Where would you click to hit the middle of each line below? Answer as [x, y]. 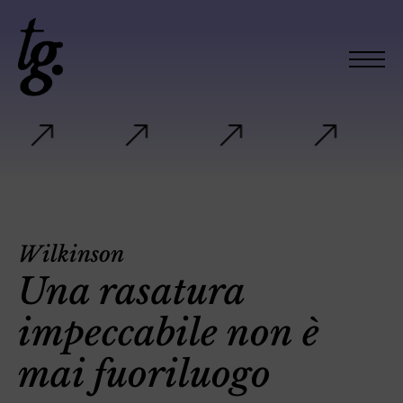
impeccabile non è [169, 333]
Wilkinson [71, 254]
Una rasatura [131, 291]
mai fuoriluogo [144, 374]
